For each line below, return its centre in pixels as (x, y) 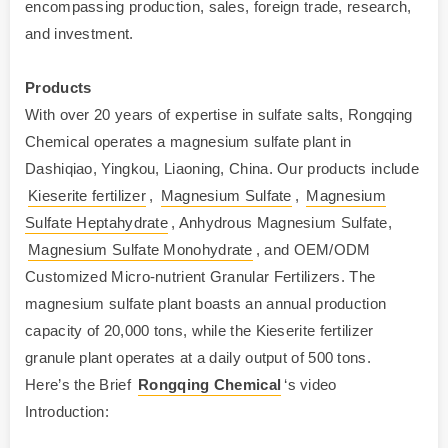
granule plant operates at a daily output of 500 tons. (198, 358)
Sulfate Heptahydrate (97, 223)
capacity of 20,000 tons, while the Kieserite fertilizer (199, 331)
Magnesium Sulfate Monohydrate (140, 250)
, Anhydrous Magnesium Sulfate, (282, 223)
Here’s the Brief (80, 385)
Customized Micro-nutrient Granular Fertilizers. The (200, 277)
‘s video (310, 385)
